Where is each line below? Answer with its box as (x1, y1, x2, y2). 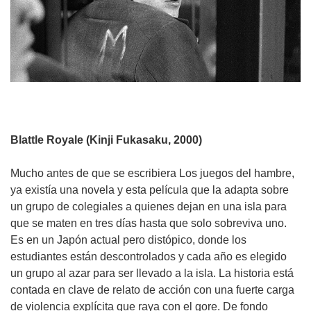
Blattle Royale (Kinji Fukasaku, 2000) (10, 134, 202, 146)
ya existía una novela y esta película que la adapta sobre (10, 184, 289, 196)
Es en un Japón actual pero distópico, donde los (10, 234, 246, 246)
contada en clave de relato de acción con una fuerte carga (10, 284, 294, 296)
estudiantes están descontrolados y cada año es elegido (10, 251, 287, 263)
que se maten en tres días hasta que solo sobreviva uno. (10, 217, 287, 230)
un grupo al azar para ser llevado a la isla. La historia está (10, 267, 294, 280)
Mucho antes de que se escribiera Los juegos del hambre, (10, 167, 294, 180)
